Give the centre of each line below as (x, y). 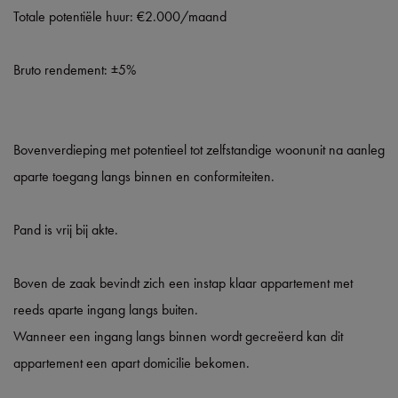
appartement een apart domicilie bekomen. (131, 362)
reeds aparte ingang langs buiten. (106, 309)
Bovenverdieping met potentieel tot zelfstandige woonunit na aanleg (199, 149)
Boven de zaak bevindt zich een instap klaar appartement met (183, 283)
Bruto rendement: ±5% (75, 69)
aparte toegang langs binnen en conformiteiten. (144, 176)
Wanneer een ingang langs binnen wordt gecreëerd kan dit (178, 336)
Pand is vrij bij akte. (66, 229)
